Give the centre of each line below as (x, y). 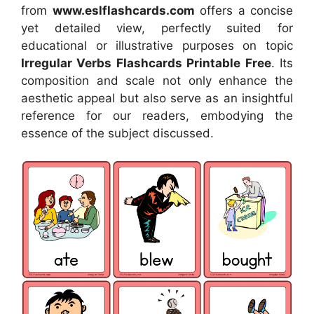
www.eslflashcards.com (123, 10)
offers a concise (244, 10)
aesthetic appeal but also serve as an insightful (157, 98)
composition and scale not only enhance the (157, 80)
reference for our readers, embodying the (157, 115)
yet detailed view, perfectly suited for (157, 28)
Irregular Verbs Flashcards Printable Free (146, 63)
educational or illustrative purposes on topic (157, 45)
